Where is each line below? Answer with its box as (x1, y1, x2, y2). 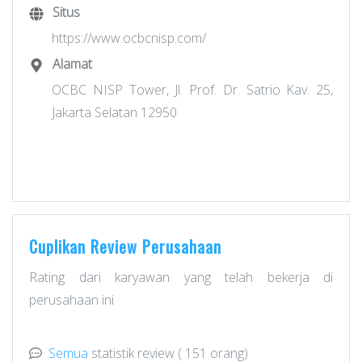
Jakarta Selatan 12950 (52, 103, 177, 121)
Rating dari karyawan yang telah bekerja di (29, 268, 333, 286)
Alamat (53, 55, 92, 73)
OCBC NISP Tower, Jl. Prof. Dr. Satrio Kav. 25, (52, 81, 333, 99)
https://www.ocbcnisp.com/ (52, 29, 206, 47)
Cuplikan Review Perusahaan (29, 234, 221, 259)
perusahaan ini (29, 291, 114, 309)
